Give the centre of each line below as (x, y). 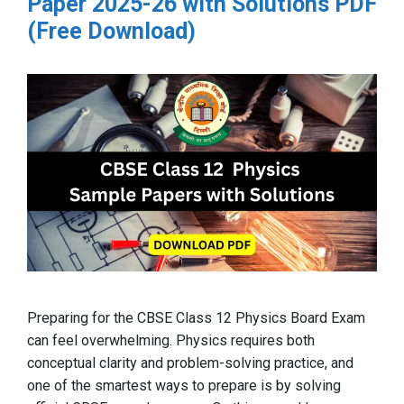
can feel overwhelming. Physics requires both (171, 340)
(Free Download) (111, 32)
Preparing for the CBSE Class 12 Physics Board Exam (196, 317)
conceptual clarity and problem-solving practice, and (190, 363)
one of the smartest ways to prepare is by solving (184, 385)
